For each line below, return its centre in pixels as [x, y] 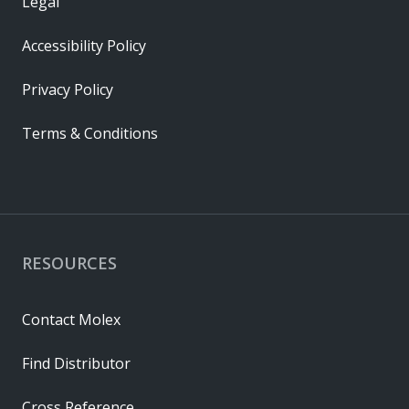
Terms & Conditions [90, 133]
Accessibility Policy [84, 45]
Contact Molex [71, 319]
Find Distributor [76, 363]
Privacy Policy [68, 89]
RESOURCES [69, 262]
